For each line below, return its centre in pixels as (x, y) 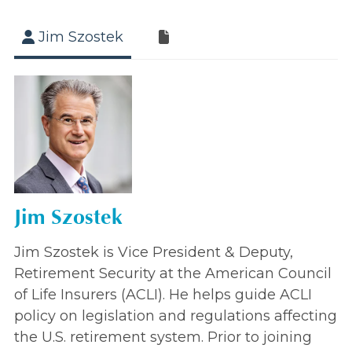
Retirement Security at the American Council (173, 274)
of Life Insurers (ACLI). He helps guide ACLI (163, 295)
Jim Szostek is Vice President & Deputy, (154, 253)
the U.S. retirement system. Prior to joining (163, 337)
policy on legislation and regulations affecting (176, 316)
